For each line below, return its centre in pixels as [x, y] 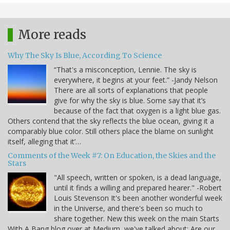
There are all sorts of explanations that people [131, 90]
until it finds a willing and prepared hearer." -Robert [138, 187]
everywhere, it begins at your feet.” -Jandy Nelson [136, 80]
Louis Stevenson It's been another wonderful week [138, 198]
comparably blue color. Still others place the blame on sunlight [111, 131]
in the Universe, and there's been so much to [128, 208]
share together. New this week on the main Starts [137, 218]
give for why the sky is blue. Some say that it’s [130, 100]
